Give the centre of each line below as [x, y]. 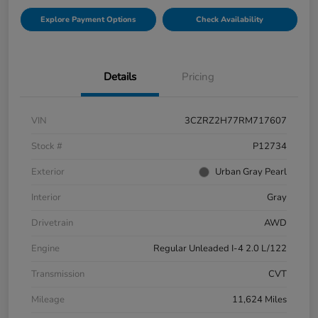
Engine [45, 248]
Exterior [48, 171]
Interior [46, 197]
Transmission [58, 274]
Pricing [198, 76]
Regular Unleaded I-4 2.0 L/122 [220, 248]
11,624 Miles [259, 299]
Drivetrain [52, 223]
